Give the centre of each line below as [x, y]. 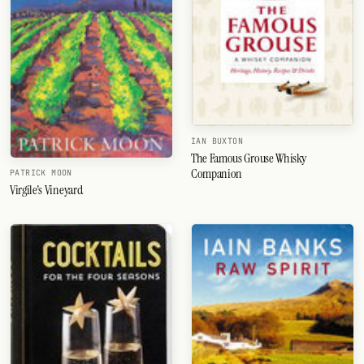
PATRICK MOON [41, 172]
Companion [217, 174]
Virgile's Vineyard [46, 189]
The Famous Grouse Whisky [249, 158]
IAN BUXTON [217, 141]
